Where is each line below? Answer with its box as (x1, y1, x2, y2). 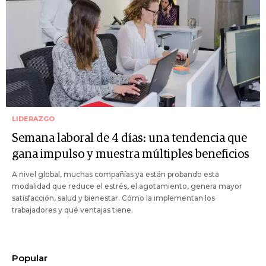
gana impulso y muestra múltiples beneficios (12, 148, 249, 161)
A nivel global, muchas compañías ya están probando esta (12, 170, 219, 179)
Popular (12, 252, 47, 264)
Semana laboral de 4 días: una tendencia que (12, 132, 247, 145)
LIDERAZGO (12, 115, 55, 123)
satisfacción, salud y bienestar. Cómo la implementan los (12, 194, 215, 203)
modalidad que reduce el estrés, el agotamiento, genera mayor (12, 182, 242, 191)
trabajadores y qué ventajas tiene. (12, 205, 133, 215)
